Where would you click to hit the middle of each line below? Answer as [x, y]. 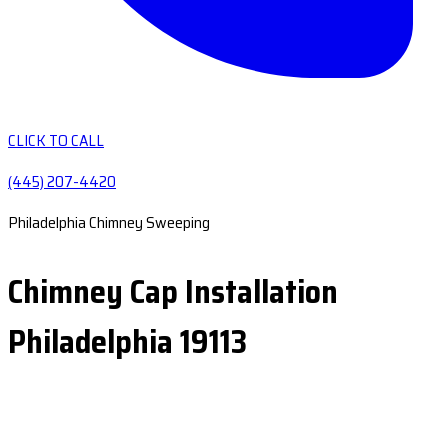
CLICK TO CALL [56, 140]
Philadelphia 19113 [127, 342]
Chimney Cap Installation [173, 292]
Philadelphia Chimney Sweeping [109, 222]
